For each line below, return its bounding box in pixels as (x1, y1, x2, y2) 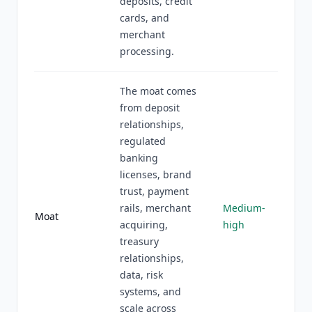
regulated (120, 134, 166, 148)
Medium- (223, 201, 265, 214)
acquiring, (120, 218, 168, 231)
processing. (120, 45, 174, 58)
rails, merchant (120, 201, 191, 214)
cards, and (120, 11, 169, 24)
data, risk (120, 268, 163, 281)
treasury (120, 235, 159, 248)
